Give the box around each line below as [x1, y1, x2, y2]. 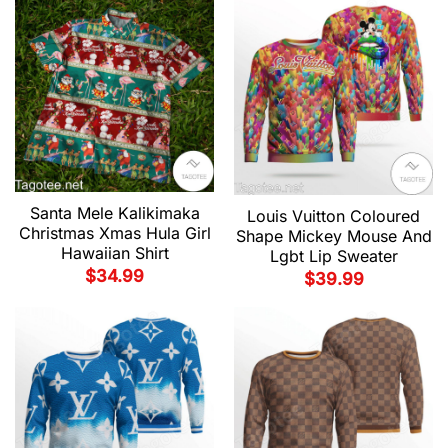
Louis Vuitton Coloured [247, 205, 420, 226]
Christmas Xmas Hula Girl [18, 222, 211, 243]
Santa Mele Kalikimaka [29, 202, 200, 223]
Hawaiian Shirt [60, 242, 169, 263]
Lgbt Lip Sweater [269, 245, 398, 266]
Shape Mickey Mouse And [235, 225, 432, 246]
